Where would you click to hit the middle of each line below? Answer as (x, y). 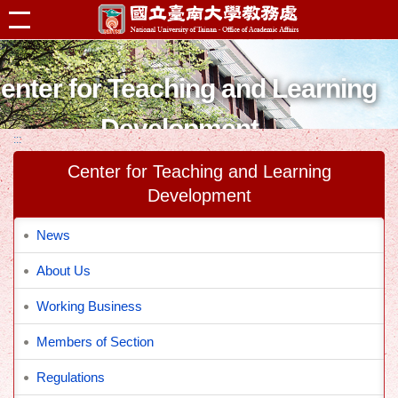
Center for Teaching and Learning (199, 171)
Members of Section (95, 342)
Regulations (71, 377)
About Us (64, 271)
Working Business (89, 306)
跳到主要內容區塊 (59, 20)
